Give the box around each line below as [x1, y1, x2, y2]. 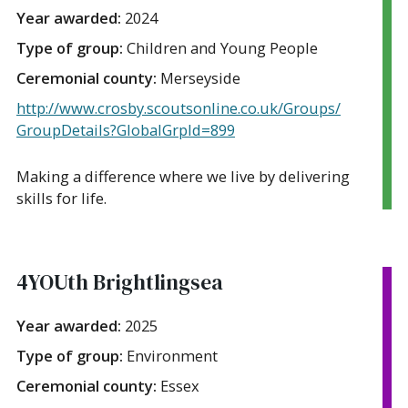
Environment [127, 344, 218, 366]
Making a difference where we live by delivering [16, 165, 350, 187]
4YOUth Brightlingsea [16, 267, 223, 297]
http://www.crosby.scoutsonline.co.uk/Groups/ [16, 97, 341, 118]
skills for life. [16, 187, 107, 209]
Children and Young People [127, 36, 318, 58]
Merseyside [160, 66, 240, 88]
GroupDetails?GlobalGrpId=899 [16, 118, 235, 140]
